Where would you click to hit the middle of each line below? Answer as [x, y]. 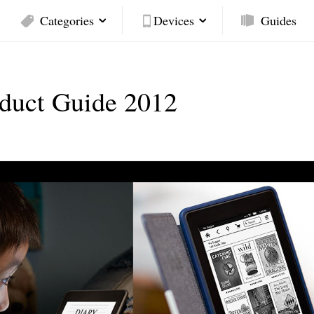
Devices [174, 20]
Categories [67, 20]
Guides [279, 20]
